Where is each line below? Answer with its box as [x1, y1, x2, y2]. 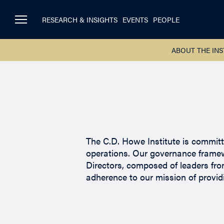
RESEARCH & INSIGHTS [42, 14, 117, 25]
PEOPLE [153, 14, 179, 25]
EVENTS [122, 14, 148, 25]
